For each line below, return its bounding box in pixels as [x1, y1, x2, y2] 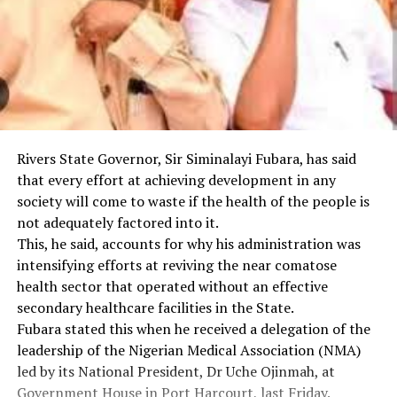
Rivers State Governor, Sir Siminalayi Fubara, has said [16, 149, 356, 168]
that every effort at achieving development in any [16, 170, 336, 190]
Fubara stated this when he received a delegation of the [16, 319, 370, 339]
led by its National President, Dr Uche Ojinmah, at [16, 362, 335, 381]
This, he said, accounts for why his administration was [16, 234, 361, 253]
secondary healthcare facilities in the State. [16, 298, 294, 317]
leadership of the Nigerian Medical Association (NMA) [16, 340, 361, 360]
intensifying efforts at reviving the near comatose [16, 255, 337, 275]
